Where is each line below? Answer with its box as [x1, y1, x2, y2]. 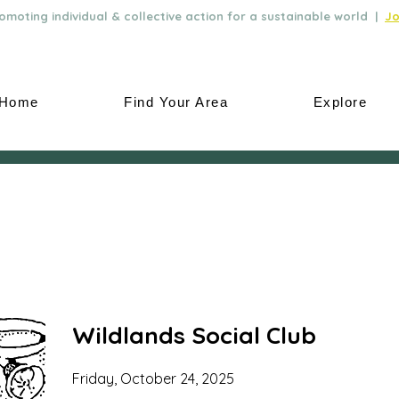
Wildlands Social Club [72, 321, 316, 350]
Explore [313, 94, 368, 110]
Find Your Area [124, 94, 229, 110]
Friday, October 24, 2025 [72, 370, 234, 387]
